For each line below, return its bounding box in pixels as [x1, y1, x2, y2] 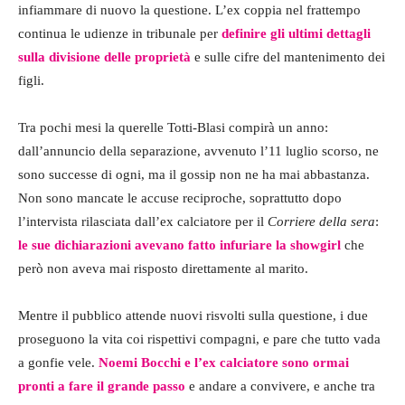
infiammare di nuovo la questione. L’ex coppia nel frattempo [18, 2, 361, 17]
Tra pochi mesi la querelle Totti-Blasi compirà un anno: [18, 119, 328, 135]
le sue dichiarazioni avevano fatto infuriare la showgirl [18, 237, 341, 252]
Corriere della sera [268, 213, 375, 229]
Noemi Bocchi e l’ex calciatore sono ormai [99, 354, 349, 370]
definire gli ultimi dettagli [221, 25, 371, 41]
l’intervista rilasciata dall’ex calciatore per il [18, 213, 268, 229]
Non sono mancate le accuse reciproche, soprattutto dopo [18, 190, 342, 205]
